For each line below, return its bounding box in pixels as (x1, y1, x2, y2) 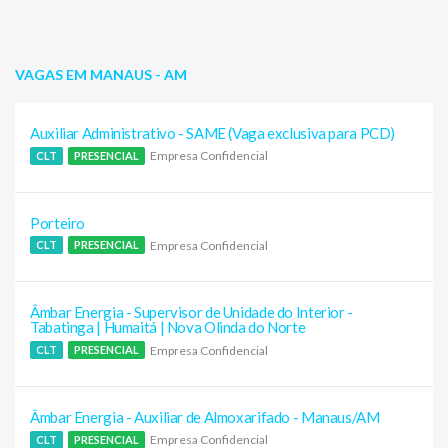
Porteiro (30, 213, 85, 232)
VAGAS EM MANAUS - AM (15, 66, 187, 83)
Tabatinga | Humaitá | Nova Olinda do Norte (30, 318, 306, 337)
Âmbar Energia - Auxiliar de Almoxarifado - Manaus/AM (30, 408, 380, 427)
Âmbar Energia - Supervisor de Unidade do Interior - (30, 303, 353, 322)
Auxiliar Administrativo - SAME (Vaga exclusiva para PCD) (30, 124, 395, 142)
